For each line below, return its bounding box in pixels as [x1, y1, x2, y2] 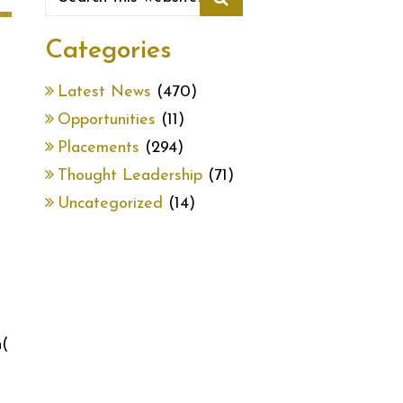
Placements [58, 139, 139, 157]
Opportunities [58, 112, 156, 129]
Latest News [58, 84, 151, 101]
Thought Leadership [58, 167, 202, 184]
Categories [45, 38, 172, 64]
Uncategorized [58, 195, 163, 212]
